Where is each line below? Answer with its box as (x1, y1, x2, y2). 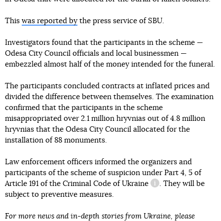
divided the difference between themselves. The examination (5, 93, 214, 101)
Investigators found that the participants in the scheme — (5, 38, 203, 46)
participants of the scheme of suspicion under (5, 169, 164, 177)
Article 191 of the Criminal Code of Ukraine (5, 180, 148, 187)
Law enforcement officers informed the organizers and (5, 158, 192, 166)
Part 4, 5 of (164, 169, 201, 177)
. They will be (159, 180, 205, 187)
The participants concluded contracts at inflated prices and (5, 82, 210, 90)
